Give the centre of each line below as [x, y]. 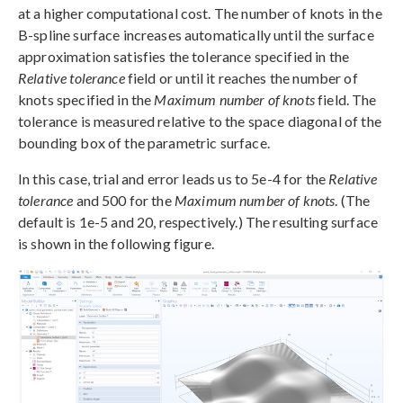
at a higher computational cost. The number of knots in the [200, 13]
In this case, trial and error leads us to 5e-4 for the [174, 178]
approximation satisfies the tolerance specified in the [184, 56]
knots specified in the [86, 99]
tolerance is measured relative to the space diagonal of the [200, 121]
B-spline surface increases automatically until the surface [196, 34]
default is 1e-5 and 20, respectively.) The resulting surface [198, 221]
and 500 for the [124, 200]
